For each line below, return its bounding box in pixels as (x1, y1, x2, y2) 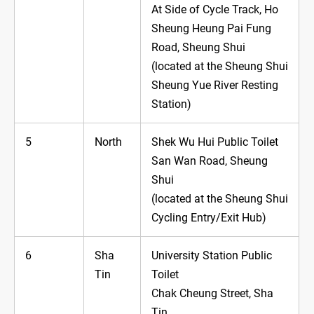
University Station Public (151, 249, 272, 263)
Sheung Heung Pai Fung (151, 22, 271, 36)
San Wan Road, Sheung (151, 154, 268, 168)
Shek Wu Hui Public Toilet (151, 135, 278, 149)
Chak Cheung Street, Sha (151, 287, 273, 301)
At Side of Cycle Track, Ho (151, 3, 278, 17)
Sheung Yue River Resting (151, 78, 278, 93)
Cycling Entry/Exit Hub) (151, 211, 266, 225)
